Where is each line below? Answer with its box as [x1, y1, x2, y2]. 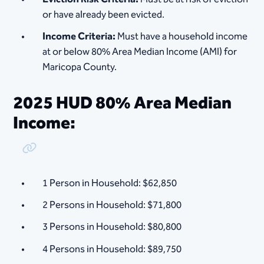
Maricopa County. [42, 58, 117, 75]
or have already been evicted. [42, 6, 165, 23]
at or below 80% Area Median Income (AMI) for [42, 43, 237, 60]
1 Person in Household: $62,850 [42, 174, 177, 192]
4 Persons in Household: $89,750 [42, 240, 182, 258]
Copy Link [22, 145, 60, 160]
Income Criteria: [42, 28, 118, 45]
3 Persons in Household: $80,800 [42, 219, 182, 236]
